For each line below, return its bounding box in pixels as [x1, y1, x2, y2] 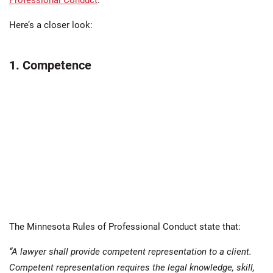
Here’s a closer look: [9, 19, 93, 31]
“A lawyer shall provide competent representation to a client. [9, 246, 252, 258]
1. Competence [9, 58, 91, 73]
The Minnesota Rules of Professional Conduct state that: [9, 221, 241, 233]
